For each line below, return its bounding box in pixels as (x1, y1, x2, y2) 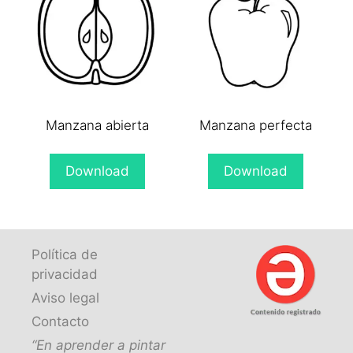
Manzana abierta (45, 117, 149, 134)
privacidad (32, 266, 98, 282)
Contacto (32, 313, 89, 329)
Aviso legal (32, 289, 99, 306)
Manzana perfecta (199, 117, 313, 134)
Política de (32, 246, 98, 262)
